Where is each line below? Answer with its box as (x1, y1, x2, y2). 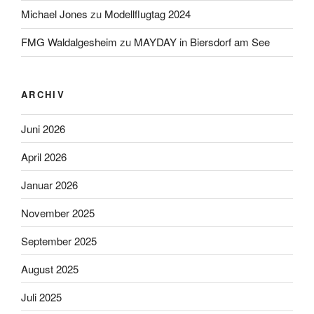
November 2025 (21, 205, 95, 220)
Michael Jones (21, 6, 88, 22)
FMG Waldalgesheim (21, 34, 117, 50)
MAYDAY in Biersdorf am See (134, 34, 270, 50)
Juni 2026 (21, 121, 65, 136)
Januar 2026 (21, 177, 78, 192)
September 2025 (21, 233, 97, 248)
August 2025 (21, 261, 78, 276)
